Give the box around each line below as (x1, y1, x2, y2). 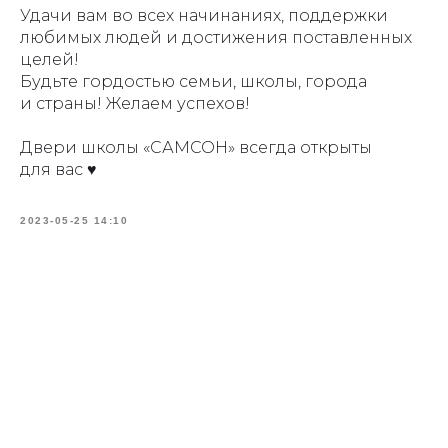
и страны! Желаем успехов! (20, 94, 250, 113)
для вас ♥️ (20, 160, 97, 179)
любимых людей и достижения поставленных (20, 28, 412, 47)
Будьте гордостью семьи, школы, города (20, 72, 367, 91)
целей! (20, 50, 79, 69)
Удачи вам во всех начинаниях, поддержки (20, 6, 388, 25)
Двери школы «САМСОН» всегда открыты (20, 138, 372, 157)
